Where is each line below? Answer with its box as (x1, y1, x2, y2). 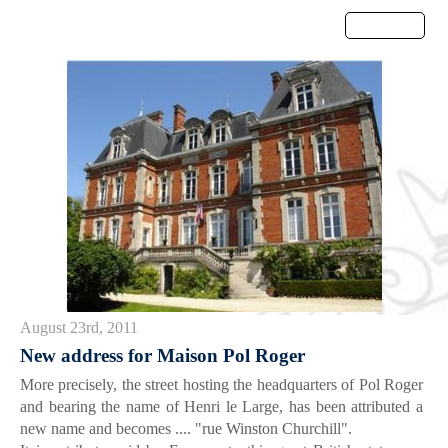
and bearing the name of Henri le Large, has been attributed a (20, 398, 423, 416)
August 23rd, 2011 (20, 319, 138, 336)
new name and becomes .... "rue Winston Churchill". (20, 420, 352, 438)
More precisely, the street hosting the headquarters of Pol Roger (20, 376, 423, 394)
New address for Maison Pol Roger (20, 344, 305, 366)
